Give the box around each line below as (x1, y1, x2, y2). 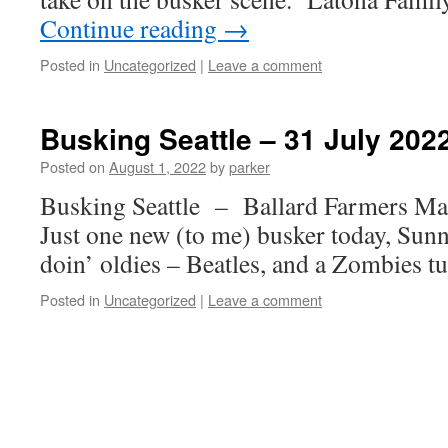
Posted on (40, 156, 105, 177)
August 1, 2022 (109, 156, 206, 177)
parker (229, 156, 270, 177)
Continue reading (40, 11, 223, 45)
